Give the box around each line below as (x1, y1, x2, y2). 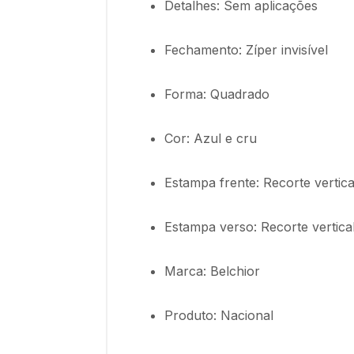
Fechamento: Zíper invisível (164, 42, 328, 58)
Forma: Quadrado (164, 86, 269, 103)
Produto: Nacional (164, 307, 273, 324)
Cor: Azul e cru (164, 130, 257, 147)
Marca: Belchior (164, 263, 260, 280)
